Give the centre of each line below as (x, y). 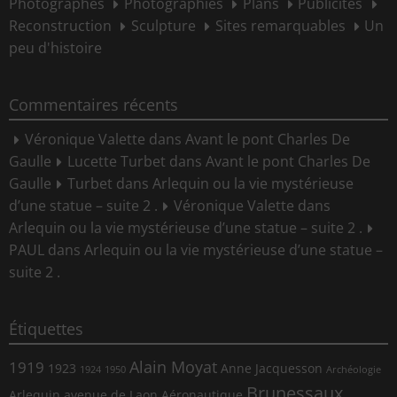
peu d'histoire (55, 48)
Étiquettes (46, 328)
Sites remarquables (280, 26)
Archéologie (354, 369)
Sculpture (163, 26)
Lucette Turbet (116, 162)
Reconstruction (60, 26)
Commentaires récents (93, 104)
